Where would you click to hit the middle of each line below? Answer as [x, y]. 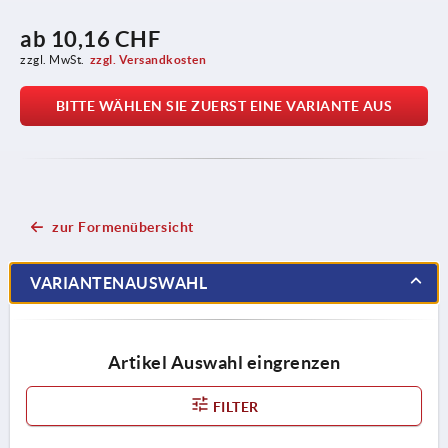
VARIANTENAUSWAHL [118, 282]
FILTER [234, 406]
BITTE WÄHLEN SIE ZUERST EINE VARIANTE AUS [224, 105]
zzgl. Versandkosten [148, 59]
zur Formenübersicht [123, 226]
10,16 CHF [105, 38]
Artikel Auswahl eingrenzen [224, 362]
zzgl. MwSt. [52, 59]
